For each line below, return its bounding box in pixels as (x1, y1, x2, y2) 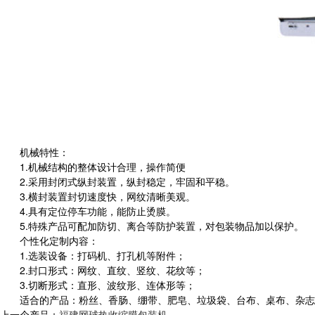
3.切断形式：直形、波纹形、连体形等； (20, 277, 195, 292)
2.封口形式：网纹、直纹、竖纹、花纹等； (20, 262, 205, 277)
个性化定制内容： (20, 233, 98, 247)
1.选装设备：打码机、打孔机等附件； (20, 247, 186, 262)
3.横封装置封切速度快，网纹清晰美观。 (20, 188, 195, 203)
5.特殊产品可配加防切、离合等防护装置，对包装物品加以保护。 (20, 218, 304, 233)
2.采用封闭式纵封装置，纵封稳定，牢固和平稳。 (20, 174, 235, 188)
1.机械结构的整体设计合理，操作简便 (20, 159, 186, 174)
